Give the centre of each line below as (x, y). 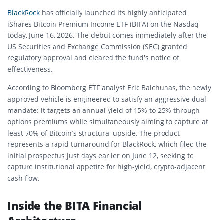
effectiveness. (30, 69)
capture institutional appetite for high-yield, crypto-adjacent (106, 167)
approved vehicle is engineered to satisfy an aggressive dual (107, 99)
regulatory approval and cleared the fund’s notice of (93, 58)
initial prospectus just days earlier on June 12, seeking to (100, 156)
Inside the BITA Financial (75, 206)
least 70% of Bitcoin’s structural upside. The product (94, 133)
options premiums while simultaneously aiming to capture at (108, 122)
